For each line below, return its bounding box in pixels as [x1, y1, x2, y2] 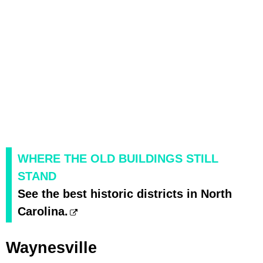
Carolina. [18, 205, 68, 218]
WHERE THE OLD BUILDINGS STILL [18, 152, 218, 166]
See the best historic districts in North [18, 187, 232, 201]
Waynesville [6, 239, 97, 257]
